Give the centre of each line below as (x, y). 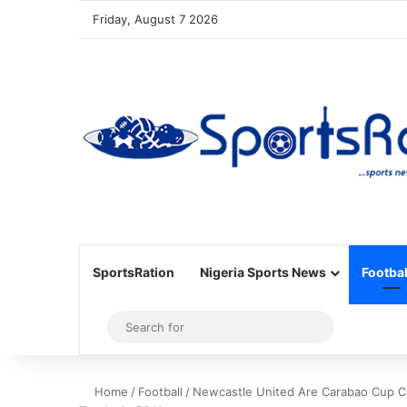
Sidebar (127, 327)
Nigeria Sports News (263, 272)
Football (160, 392)
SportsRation (134, 272)
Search (347, 327)
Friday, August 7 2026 (155, 19)
